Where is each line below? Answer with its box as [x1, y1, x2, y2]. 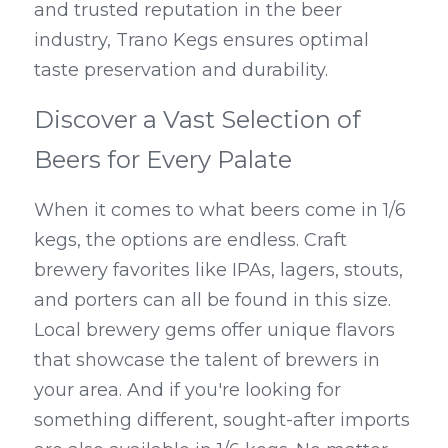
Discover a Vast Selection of [34, 105, 361, 134]
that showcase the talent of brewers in [34, 349, 380, 371]
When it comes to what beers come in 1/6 [34, 199, 406, 221]
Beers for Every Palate [34, 145, 292, 174]
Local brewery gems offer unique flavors [34, 319, 395, 341]
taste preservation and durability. [34, 59, 328, 81]
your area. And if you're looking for [34, 379, 341, 401]
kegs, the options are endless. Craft [34, 229, 347, 251]
